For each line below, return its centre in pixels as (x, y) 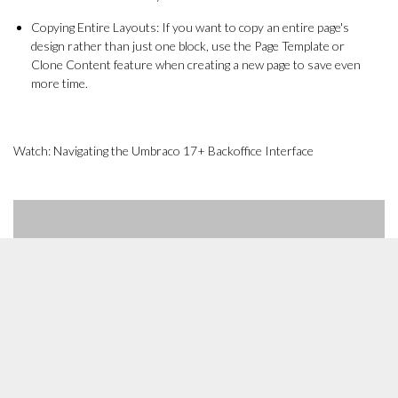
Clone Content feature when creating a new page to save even (196, 64)
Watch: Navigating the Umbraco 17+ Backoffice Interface (163, 151)
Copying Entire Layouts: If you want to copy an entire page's (190, 27)
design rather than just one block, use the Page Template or (188, 46)
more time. (60, 83)
